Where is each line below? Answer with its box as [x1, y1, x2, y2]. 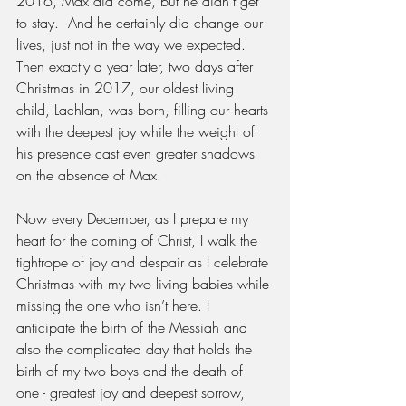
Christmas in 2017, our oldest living [16, 77, 238, 98]
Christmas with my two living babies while [16, 273, 274, 294]
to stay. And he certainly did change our [16, 12, 267, 33]
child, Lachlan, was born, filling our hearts [16, 99, 273, 120]
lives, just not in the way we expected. [16, 34, 250, 54]
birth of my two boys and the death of [16, 360, 247, 381]
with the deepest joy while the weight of [16, 121, 259, 141]
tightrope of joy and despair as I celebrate [16, 251, 273, 272]
